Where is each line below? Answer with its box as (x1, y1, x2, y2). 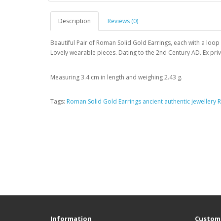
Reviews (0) (108, 16, 138, 25)
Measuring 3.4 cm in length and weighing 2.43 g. (50, 73, 188, 81)
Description (58, 16, 91, 25)
